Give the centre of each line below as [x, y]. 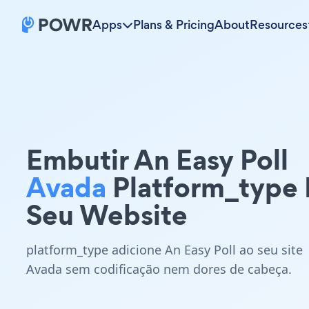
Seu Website [107, 215]
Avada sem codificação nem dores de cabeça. [159, 269]
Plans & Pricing [174, 25]
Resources [279, 25]
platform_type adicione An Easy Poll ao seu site [165, 250]
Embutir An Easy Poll [157, 160]
